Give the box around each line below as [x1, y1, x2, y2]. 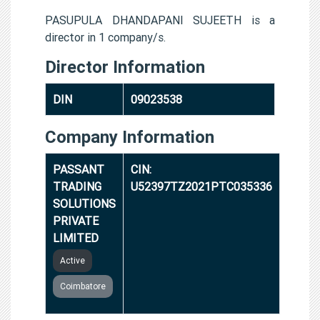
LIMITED [53, 230, 99, 245]
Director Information [45, 56, 205, 77]
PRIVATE [53, 213, 99, 228]
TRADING [53, 179, 101, 194]
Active [60, 254, 85, 266]
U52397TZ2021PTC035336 [131, 179, 272, 194]
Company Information [45, 126, 214, 147]
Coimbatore [60, 280, 106, 291]
